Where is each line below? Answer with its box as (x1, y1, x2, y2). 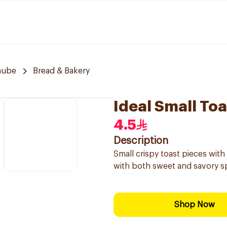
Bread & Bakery (33, 67, 90, 75)
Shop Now (174, 201, 215, 209)
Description (113, 136, 168, 146)
